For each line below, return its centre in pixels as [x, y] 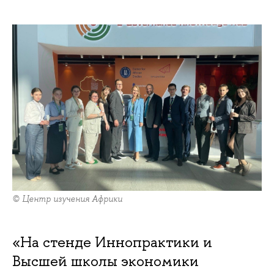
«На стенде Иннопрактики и [112, 242]
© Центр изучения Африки [67, 199]
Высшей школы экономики [106, 261]
